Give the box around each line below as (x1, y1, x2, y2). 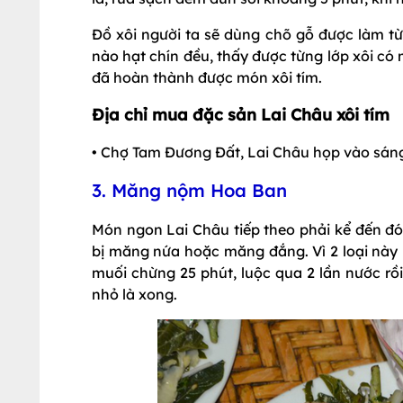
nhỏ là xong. (92, 285, 177, 303)
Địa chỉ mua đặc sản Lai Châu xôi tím (92, 104, 390, 125)
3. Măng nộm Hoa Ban (92, 179, 287, 201)
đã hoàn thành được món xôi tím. (92, 68, 322, 86)
